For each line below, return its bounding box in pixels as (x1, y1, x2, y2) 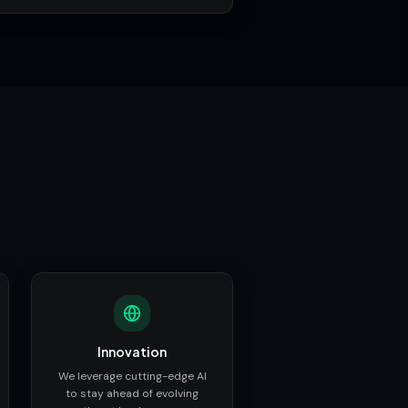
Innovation (97, 342, 167, 360)
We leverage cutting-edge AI (57, 368, 207, 383)
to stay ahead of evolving (66, 385, 199, 401)
